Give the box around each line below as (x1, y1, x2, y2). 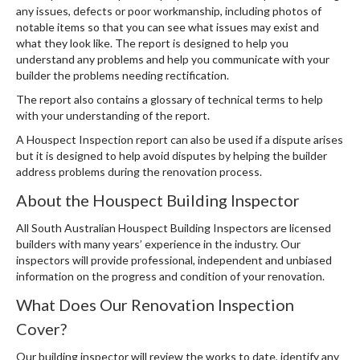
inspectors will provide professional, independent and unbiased (16, 253, 332, 267)
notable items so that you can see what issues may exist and (16, 20, 319, 34)
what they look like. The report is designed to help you (16, 36, 288, 50)
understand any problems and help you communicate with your (16, 52, 329, 66)
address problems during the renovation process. (16, 165, 262, 178)
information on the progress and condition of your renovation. (16, 269, 325, 283)
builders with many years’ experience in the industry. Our (16, 237, 301, 251)
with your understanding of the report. (16, 108, 210, 122)
